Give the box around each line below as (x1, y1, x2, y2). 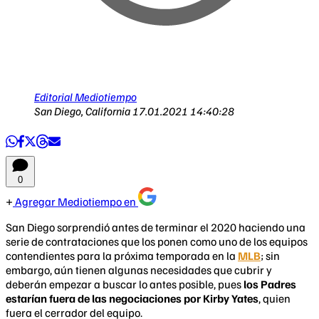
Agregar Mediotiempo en (13, 194, 138, 209)
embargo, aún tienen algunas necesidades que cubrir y (6, 262, 272, 277)
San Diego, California (34, 103, 132, 118)
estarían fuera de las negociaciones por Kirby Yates (6, 291, 258, 305)
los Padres (244, 276, 296, 291)
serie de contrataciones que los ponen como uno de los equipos (6, 234, 308, 249)
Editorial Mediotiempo (34, 89, 137, 104)
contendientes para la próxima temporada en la (6, 248, 238, 263)
